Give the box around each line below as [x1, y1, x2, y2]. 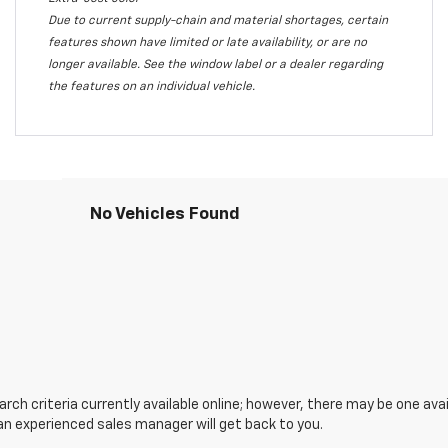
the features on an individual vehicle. [47, 80, 255, 93]
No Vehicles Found [90, 205, 240, 223]
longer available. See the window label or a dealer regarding [47, 58, 383, 71]
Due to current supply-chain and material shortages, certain [47, 14, 388, 27]
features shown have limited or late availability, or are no [47, 36, 367, 49]
